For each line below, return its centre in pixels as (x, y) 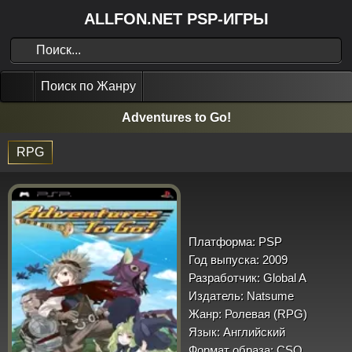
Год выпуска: (224, 260)
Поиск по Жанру (88, 86)
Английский (253, 332)
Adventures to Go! (176, 117)
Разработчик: (224, 278)
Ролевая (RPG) (264, 314)
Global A (283, 278)
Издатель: (216, 296)
